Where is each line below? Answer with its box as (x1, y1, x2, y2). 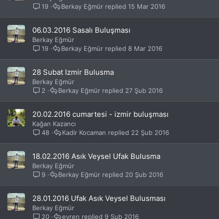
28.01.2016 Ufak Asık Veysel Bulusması (32, 194, 166, 203)
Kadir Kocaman (62, 128, 107, 136)
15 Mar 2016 (128, 2, 166, 10)
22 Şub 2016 (131, 128, 170, 136)
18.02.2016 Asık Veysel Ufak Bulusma (32, 152, 160, 161)
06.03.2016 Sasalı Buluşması (32, 25, 131, 35)
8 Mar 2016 (128, 44, 163, 52)
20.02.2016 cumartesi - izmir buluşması (32, 109, 169, 119)
